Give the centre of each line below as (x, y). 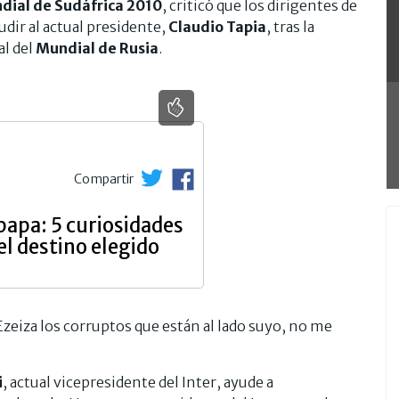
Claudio (196, 26)
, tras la (290, 26)
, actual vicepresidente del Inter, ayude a (138, 382)
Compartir (105, 179)
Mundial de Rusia (97, 48)
